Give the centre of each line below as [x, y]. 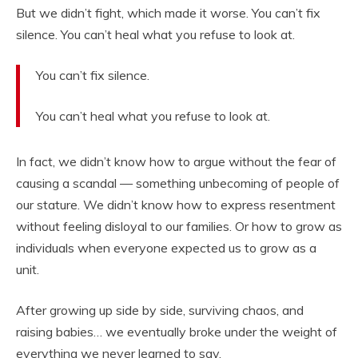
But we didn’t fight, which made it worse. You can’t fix [168, 13]
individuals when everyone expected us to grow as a [166, 248]
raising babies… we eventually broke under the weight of [177, 332]
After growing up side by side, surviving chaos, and [160, 310]
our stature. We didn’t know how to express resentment [176, 205]
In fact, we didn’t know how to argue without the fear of [176, 162]
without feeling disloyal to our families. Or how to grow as [179, 227]
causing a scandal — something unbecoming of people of [178, 183]
